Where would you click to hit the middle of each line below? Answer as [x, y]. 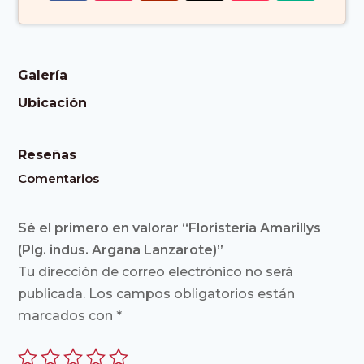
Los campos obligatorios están [192, 294]
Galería [43, 76]
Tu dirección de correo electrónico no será [156, 272]
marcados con [67, 316]
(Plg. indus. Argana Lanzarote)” [121, 250]
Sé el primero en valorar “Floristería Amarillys [170, 228]
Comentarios [59, 179]
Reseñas [48, 155]
